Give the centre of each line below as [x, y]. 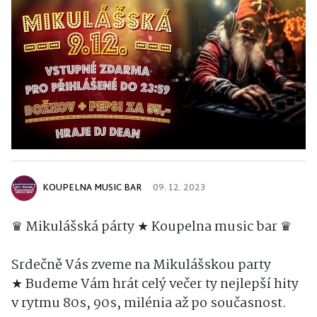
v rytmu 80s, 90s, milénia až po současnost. [149, 304]
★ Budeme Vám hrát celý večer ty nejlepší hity [155, 285]
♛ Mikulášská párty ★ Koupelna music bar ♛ [151, 227]
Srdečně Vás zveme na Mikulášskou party [141, 266]
